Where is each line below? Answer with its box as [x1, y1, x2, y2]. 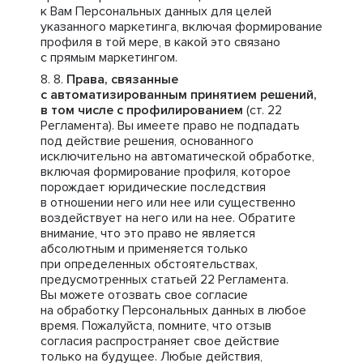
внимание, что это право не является [41, 225, 255, 241]
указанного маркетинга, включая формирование [41, 19, 322, 35]
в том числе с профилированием [41, 102, 243, 118]
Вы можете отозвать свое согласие [41, 287, 248, 303]
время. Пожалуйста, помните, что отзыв [41, 318, 271, 334]
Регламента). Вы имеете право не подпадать [41, 117, 300, 134]
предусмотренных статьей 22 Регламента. [41, 271, 288, 288]
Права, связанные [66, 71, 178, 88]
